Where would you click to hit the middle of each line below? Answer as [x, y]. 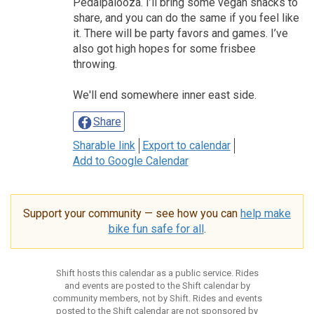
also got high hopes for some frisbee [164, 48]
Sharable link [104, 145]
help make [266, 213]
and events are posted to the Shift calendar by [157, 285]
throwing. [95, 64]
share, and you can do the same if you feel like [186, 18]
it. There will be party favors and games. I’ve [180, 33]
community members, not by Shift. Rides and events [157, 298]
